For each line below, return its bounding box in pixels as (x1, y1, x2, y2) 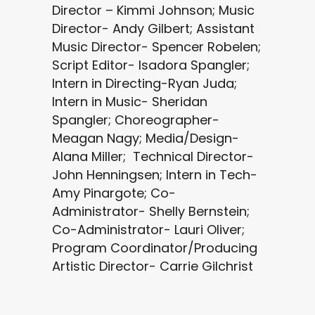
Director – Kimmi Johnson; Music (52, 1, 255, 19)
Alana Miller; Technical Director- (52, 148, 254, 165)
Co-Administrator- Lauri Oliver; (52, 221, 245, 238)
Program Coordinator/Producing (52, 239, 257, 257)
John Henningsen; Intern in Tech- (52, 166, 257, 184)
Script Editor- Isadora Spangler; (52, 56, 250, 74)
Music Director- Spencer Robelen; (52, 38, 261, 56)
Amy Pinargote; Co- (52, 184, 176, 202)
